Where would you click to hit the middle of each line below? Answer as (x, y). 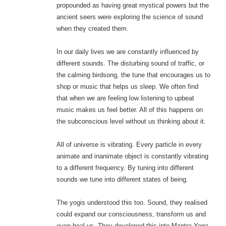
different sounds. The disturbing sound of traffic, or (130, 64)
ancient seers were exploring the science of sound (129, 17)
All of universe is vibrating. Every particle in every (129, 145)
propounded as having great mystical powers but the (132, 6)
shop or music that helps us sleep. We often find (127, 87)
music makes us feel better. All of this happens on (129, 110)
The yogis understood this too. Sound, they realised (132, 203)
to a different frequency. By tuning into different (125, 168)
